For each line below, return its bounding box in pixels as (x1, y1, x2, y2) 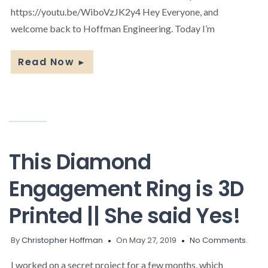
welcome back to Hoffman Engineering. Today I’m (11, 22, 215, 34)
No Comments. (190, 234, 248, 246)
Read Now (18, 54, 74, 69)
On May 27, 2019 (116, 234, 176, 246)
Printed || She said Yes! (9, 200, 240, 230)
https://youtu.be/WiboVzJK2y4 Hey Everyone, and (11, 5, 218, 17)
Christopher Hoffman (22, 234, 103, 246)
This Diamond (9, 147, 151, 176)
